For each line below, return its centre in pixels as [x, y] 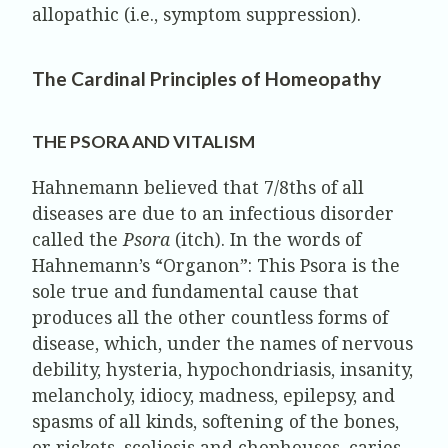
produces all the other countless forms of [210, 316]
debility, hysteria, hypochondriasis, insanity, [222, 368]
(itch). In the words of [265, 238]
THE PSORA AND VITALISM [143, 142]
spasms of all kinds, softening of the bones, [215, 420]
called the [77, 238]
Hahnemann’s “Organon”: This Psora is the [216, 264]
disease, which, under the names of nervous [222, 342]
